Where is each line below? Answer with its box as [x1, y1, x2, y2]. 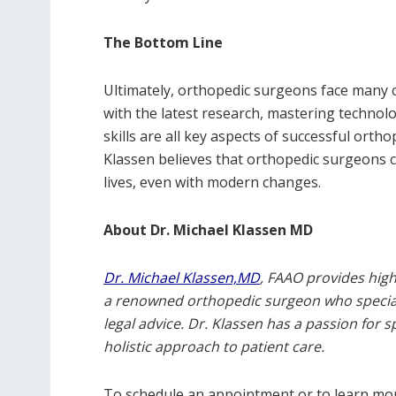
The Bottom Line [103, 33, 223, 52]
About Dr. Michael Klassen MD [103, 220, 313, 240]
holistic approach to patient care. [103, 337, 324, 356]
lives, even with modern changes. [103, 172, 321, 192]
